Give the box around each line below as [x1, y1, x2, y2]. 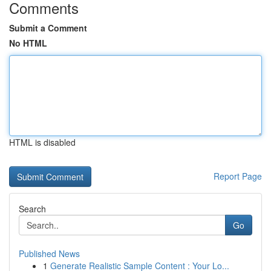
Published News [19, 247, 80, 260]
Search [19, 203, 46, 215]
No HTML [9, 37, 47, 49]
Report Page [214, 170, 262, 182]
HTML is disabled [9, 136, 76, 148]
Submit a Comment [9, 22, 87, 34]
